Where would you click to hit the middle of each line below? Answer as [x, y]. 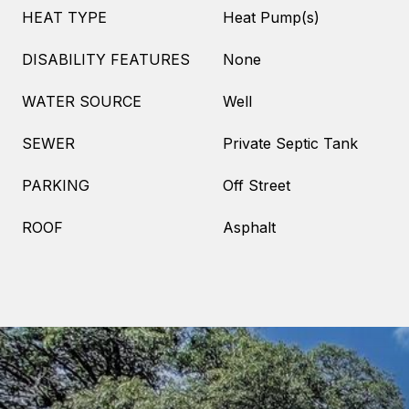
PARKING [56, 185]
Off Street [257, 185]
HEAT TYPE [64, 17]
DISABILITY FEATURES [106, 59]
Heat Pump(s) [271, 17]
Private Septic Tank [290, 143]
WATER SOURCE [82, 101]
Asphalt [249, 227]
